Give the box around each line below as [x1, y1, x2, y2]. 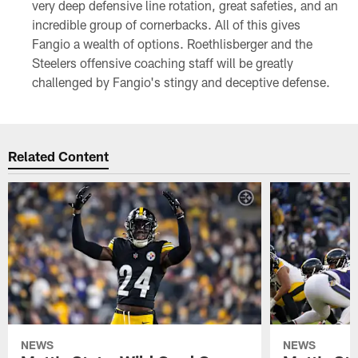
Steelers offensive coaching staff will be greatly [31, 55, 293, 71]
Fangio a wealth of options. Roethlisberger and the [31, 36, 312, 52]
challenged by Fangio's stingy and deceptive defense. [31, 74, 330, 90]
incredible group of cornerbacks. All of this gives [31, 17, 300, 33]
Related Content [8, 147, 109, 164]
